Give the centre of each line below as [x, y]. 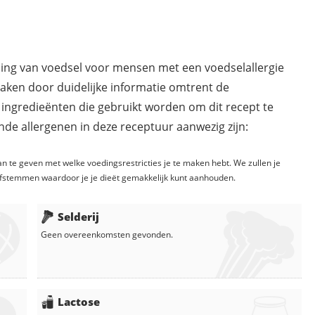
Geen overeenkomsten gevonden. [107, 235]
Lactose [79, 302]
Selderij [78, 217]
